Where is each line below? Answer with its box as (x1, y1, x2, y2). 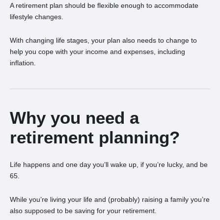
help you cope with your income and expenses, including (10, 48, 185, 55)
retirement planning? (10, 128, 180, 147)
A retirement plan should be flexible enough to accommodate (10, 1, 198, 9)
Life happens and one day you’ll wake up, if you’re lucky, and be (10, 161, 208, 168)
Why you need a (10, 108, 139, 127)
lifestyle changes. (10, 13, 63, 21)
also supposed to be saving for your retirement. (10, 207, 157, 215)
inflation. (10, 59, 36, 67)
